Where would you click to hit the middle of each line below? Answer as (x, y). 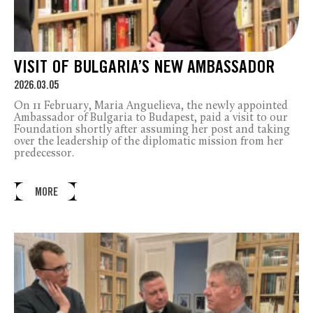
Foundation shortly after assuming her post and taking (152, 130)
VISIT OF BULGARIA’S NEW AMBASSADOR (144, 68)
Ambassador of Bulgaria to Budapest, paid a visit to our (151, 118)
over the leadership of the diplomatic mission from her (149, 141)
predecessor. (44, 153)
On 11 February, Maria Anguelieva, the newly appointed (151, 106)
